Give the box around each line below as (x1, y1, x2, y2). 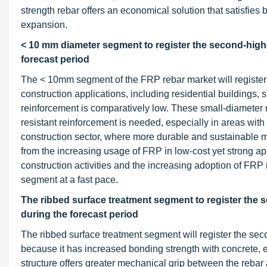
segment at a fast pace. (21, 175, 118, 185)
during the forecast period (21, 209, 138, 219)
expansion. (21, 20, 67, 30)
